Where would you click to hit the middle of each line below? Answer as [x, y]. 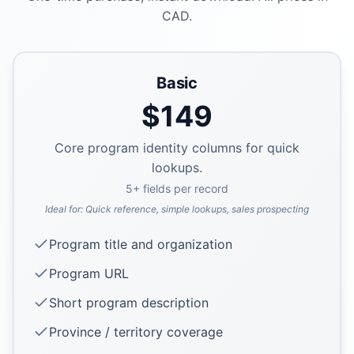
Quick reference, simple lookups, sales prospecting [197, 209]
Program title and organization [141, 244]
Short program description [129, 302]
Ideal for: [65, 209]
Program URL [89, 273]
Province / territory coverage [136, 331]
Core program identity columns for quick [177, 147]
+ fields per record [181, 188]
